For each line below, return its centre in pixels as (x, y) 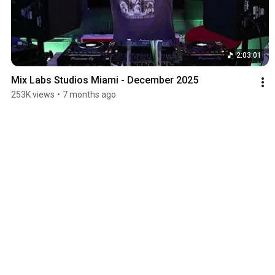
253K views (33, 95)
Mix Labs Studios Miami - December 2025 (105, 80)
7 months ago (89, 95)
